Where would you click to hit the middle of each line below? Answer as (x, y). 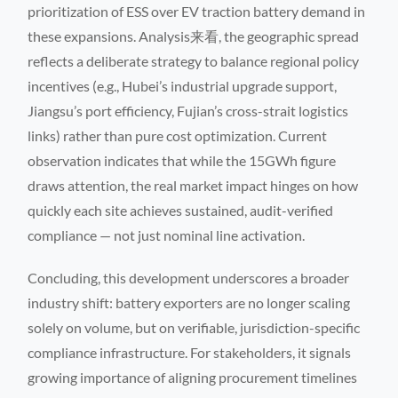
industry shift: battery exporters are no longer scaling (189, 302)
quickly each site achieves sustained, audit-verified (181, 210)
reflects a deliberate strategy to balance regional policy (194, 60)
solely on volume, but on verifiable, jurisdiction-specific (194, 327)
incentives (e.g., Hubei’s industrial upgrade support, (183, 85)
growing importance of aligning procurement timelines (193, 377)
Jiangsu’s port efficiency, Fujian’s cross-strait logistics (188, 110)
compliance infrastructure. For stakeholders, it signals (190, 352)
